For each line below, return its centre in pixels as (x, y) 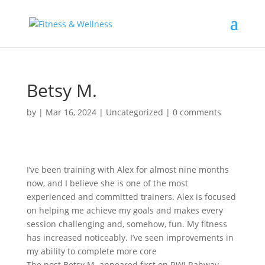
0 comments (197, 112)
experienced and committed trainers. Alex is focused (131, 197)
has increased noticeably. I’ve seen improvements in (130, 237)
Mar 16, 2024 (71, 112)
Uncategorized (134, 112)
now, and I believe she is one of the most (107, 183)
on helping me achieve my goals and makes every (125, 210)
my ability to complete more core (91, 251)
